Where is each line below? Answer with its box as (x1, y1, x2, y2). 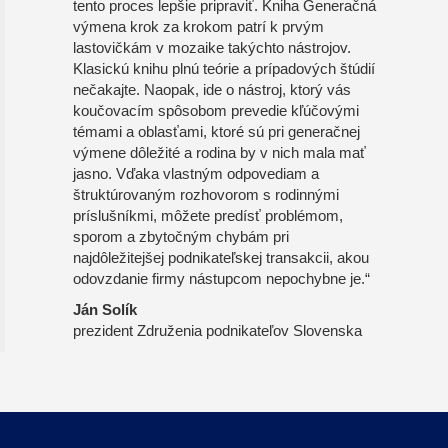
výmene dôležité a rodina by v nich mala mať (73, 145, 367, 162)
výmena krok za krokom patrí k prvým (73, 19, 325, 36)
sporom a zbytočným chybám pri (73, 229, 290, 246)
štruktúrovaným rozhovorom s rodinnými (73, 187, 340, 204)
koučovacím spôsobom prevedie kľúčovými (73, 103, 360, 120)
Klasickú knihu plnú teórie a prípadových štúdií (73, 61, 376, 78)
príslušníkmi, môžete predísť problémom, (73, 208, 344, 225)
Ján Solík (73, 302, 138, 319)
